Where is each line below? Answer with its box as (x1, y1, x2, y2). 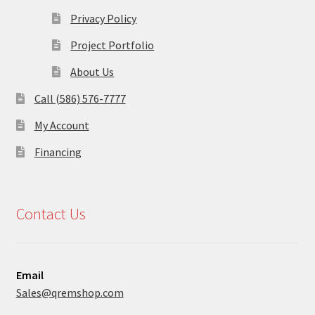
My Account (34, 118, 89, 133)
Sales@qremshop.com (15, 285, 124, 300)
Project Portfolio (70, 38, 155, 53)
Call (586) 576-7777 (34, 91, 126, 106)
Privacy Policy (70, 11, 137, 26)
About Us (70, 65, 115, 79)
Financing (34, 145, 82, 160)
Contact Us (15, 204, 86, 224)
